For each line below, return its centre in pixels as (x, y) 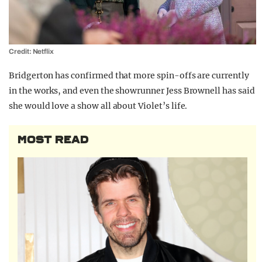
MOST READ (53, 139)
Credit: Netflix (32, 51)
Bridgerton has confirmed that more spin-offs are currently (129, 75)
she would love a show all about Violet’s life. (98, 106)
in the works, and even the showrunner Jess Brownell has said (132, 90)
